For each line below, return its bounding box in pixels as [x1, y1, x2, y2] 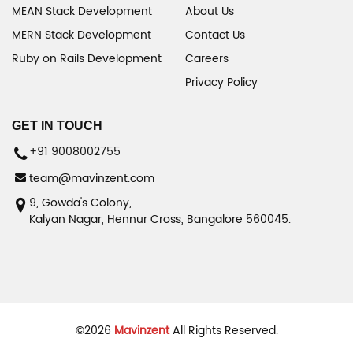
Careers [185, 50, 229, 68]
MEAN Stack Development [12, 2, 152, 20]
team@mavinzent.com [29, 169, 154, 188]
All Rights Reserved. [169, 321, 278, 340]
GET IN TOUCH [12, 119, 102, 132]
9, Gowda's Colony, [29, 194, 132, 212]
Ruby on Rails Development [12, 50, 162, 68]
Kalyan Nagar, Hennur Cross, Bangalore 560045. [29, 210, 291, 229]
